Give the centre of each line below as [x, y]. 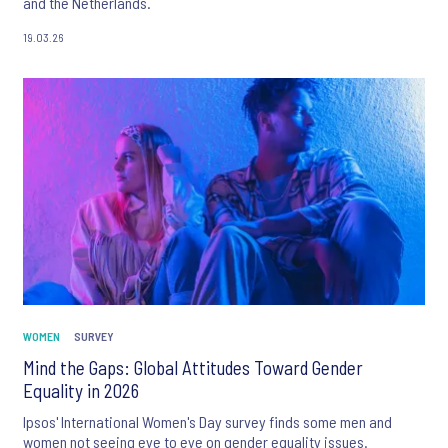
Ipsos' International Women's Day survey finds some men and [207, 422]
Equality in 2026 [81, 391]
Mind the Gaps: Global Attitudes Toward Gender [193, 368]
